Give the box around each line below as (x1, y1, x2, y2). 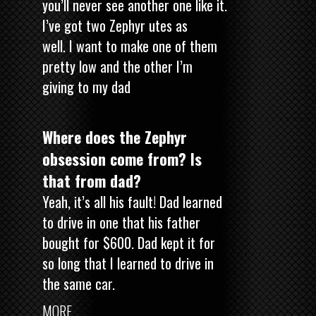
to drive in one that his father (42, 211, 200, 233)
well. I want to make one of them (42, 35, 217, 56)
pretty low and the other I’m (42, 55, 193, 77)
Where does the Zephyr (42, 125, 187, 148)
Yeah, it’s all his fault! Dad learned (42, 190, 222, 212)
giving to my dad (42, 75, 130, 97)
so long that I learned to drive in (42, 252, 214, 274)
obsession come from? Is (42, 147, 202, 170)
